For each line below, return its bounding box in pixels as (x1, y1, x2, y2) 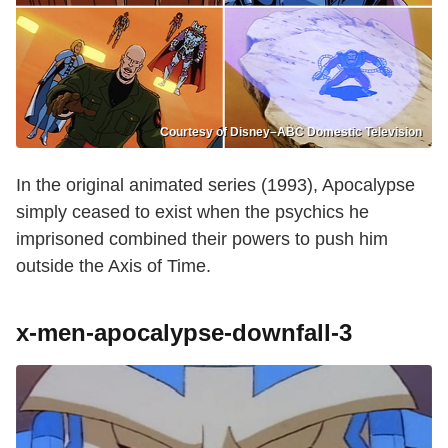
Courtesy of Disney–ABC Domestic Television (160, 124, 422, 139)
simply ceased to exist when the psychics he (16, 201, 369, 222)
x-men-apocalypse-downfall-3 (16, 318, 352, 346)
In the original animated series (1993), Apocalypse (16, 174, 415, 195)
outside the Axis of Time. (16, 255, 211, 276)
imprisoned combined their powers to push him (16, 228, 388, 249)
